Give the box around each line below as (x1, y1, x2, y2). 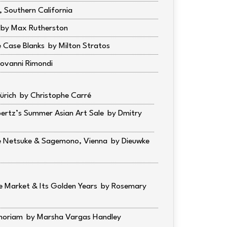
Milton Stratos (59, 42, 110, 50)
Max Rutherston (11, 24, 68, 32)
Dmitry (118, 109, 142, 118)
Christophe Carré (30, 92, 91, 100)
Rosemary (111, 182, 146, 191)
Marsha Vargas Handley (37, 213, 121, 221)
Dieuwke (122, 137, 149, 145)
